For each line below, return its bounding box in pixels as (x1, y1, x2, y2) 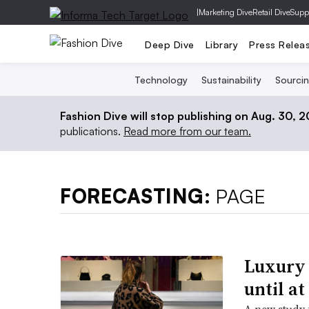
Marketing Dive (199, 7, 252, 17)
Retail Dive (252, 7, 290, 17)
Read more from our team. (123, 124, 251, 138)
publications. (60, 124, 123, 138)
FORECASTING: (60, 184, 216, 208)
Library (205, 38, 238, 50)
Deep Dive (145, 38, 195, 50)
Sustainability (201, 74, 261, 86)
